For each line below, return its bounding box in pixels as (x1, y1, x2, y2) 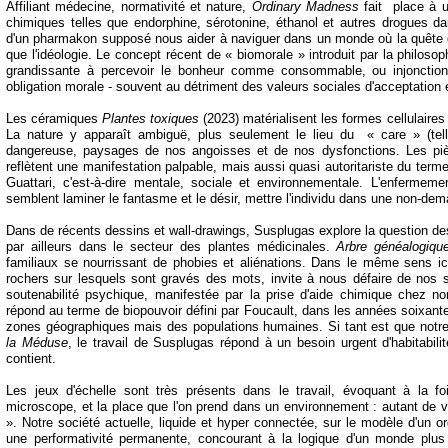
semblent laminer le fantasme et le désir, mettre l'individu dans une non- (6, 191, 421, 206)
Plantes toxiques (102, 111, 200, 126)
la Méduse (6, 335, 68, 350)
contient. (6, 351, 60, 366)
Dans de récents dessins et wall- (6, 223, 195, 238)
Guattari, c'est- (6, 175, 95, 190)
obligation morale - (6, 79, 112, 94)
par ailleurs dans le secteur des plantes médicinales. (6, 239, 337, 254)
